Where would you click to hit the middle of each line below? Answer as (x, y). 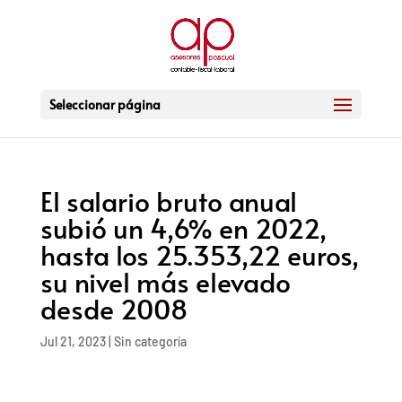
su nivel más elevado (165, 281)
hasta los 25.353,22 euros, (199, 254)
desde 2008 (114, 308)
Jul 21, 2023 (73, 341)
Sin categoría (150, 341)
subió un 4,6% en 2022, (183, 227)
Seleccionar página (105, 105)
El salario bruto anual (168, 201)
